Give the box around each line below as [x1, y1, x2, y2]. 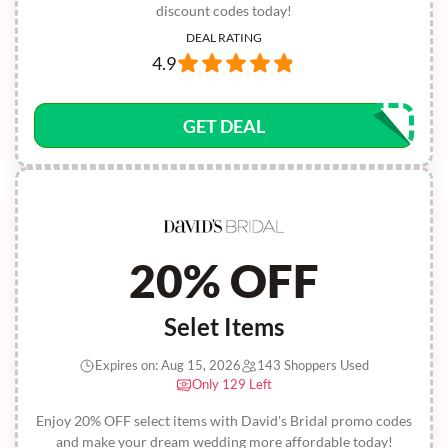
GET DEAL [183, 115, 265, 137]
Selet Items [164, 312, 284, 341]
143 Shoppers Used [257, 357, 369, 373]
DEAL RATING [186, 30, 262, 45]
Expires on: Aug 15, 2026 [95, 357, 241, 373]
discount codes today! [156, 2, 292, 19]
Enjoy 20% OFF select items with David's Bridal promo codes [36, 412, 412, 429]
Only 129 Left [192, 376, 272, 392]
